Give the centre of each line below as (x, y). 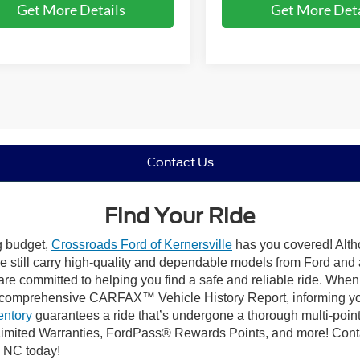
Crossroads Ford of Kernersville (142, 244)
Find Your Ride (180, 215)
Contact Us (180, 163)
